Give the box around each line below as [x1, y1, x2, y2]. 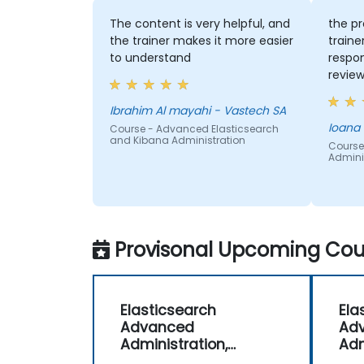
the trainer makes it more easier [109, 32, 293, 50]
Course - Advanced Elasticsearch [109, 122, 279, 136]
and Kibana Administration [109, 133, 245, 148]
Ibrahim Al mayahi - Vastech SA [213, 102, 286, 119]
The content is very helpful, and [109, 15, 290, 32]
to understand [109, 50, 191, 67]
